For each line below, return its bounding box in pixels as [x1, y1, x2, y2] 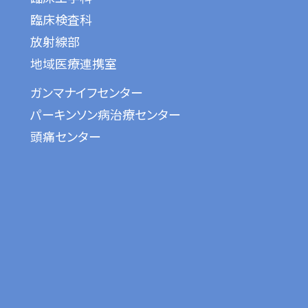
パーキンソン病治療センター [30, 104, 181, 123]
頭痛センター [30, 126, 101, 145]
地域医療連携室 [30, 54, 117, 72]
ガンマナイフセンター [30, 82, 143, 101]
